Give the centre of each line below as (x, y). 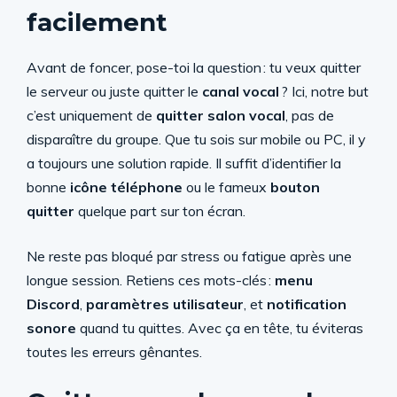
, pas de (310, 115)
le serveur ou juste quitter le (114, 91)
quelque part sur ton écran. (160, 211)
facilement (97, 22)
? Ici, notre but (324, 91)
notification (307, 304)
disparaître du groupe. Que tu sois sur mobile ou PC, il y (196, 139)
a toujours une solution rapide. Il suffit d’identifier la (184, 163)
